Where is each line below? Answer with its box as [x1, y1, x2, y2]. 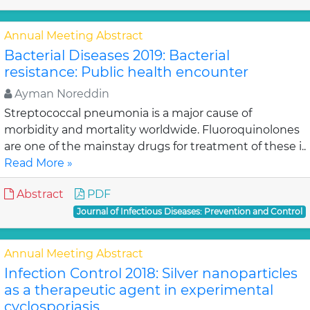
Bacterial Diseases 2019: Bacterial [4, 47, 230, 64]
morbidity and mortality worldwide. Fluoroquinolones [4, 123, 300, 136]
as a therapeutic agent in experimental [4, 282, 273, 298]
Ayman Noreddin [12, 87, 109, 100]
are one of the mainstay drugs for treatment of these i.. [4, 140, 306, 153]
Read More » [4, 156, 73, 170]
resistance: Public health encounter [4, 64, 248, 80]
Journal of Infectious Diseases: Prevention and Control [77, 206, 303, 217]
